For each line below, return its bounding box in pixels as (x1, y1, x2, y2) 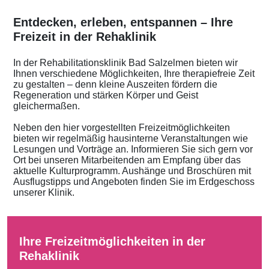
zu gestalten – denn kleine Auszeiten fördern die (13, 79, 217, 90)
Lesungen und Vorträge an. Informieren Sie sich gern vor (13, 144, 253, 154)
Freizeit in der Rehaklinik (13, 30, 156, 44)
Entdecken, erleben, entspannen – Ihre (13, 16, 233, 29)
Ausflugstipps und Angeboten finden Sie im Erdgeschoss (13, 176, 255, 187)
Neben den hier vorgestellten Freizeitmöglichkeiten (13, 122, 230, 133)
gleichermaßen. (13, 101, 82, 112)
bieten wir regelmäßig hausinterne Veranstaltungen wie (13, 133, 248, 144)
